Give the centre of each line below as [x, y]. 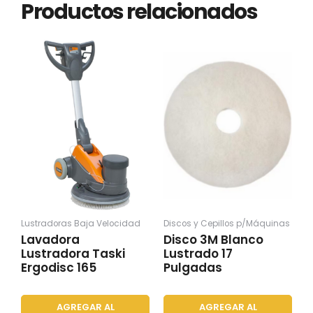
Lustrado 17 [198, 254]
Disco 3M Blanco [213, 240]
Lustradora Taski [73, 254]
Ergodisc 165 [59, 268]
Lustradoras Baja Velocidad [81, 223]
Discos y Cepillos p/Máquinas [227, 223]
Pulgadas [193, 268]
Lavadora [50, 240]
